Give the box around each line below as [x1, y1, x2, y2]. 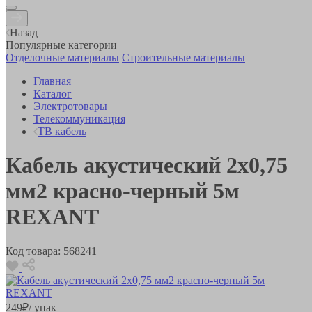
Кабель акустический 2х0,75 [6, 153, 288, 178]
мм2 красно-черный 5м [6, 178, 240, 204]
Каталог [33, 87, 72, 100]
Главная [33, 75, 71, 87]
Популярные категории [6, 38, 117, 51]
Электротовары [33, 100, 107, 112]
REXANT [6, 204, 99, 230]
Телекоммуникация [33, 112, 125, 125]
